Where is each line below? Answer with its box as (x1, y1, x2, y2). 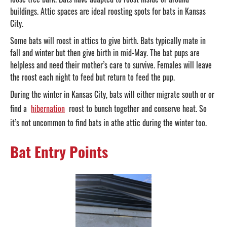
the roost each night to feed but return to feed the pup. (10, 70, 177, 83)
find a (10, 102, 29, 115)
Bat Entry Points (10, 140, 108, 162)
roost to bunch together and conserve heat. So (67, 102, 207, 115)
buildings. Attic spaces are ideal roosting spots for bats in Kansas (10, 5, 206, 17)
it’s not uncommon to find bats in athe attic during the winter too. (10, 116, 209, 129)
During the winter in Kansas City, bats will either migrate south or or (10, 88, 214, 100)
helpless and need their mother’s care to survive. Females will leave (10, 58, 212, 71)
